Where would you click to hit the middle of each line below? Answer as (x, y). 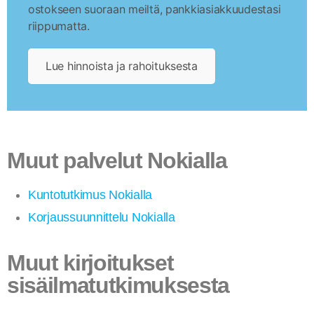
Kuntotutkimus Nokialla (90, 195)
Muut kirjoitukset (90, 263)
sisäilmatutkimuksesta (118, 285)
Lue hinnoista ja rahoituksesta (122, 66)
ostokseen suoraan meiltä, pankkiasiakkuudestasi (155, 9)
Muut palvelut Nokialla (117, 161)
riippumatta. (61, 26)
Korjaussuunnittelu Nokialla (102, 217)
